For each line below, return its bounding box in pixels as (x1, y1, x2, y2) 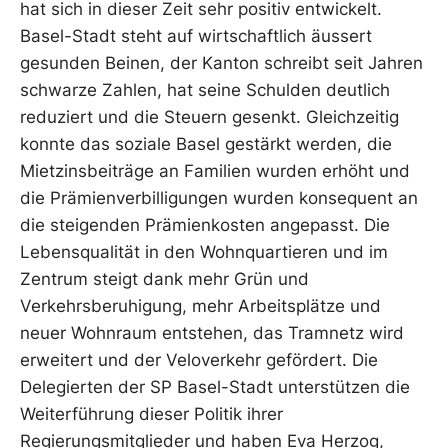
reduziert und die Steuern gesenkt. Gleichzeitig (20, 106, 399, 127)
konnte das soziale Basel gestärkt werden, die (20, 133, 392, 154)
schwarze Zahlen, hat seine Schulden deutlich (20, 79, 390, 100)
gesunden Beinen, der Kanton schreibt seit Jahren (20, 52, 423, 73)
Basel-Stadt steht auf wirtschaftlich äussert (20, 25, 372, 46)
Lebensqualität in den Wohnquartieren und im (20, 241, 388, 262)
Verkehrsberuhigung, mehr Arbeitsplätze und (20, 295, 381, 316)
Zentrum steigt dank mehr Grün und (20, 268, 309, 289)
